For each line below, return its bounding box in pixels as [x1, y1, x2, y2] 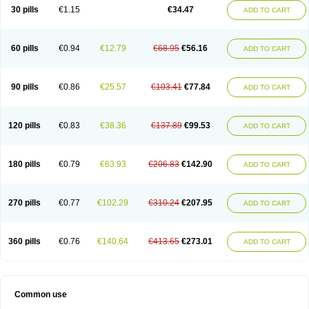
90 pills [10, 82, 39, 92]
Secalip [103, 9, 131, 19]
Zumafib [206, 19, 236, 28]
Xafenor [136, 19, 166, 28]
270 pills [8, 198, 41, 208]
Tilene [235, 9, 258, 19]
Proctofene [59, 9, 99, 19]
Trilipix [44, 19, 69, 28]
